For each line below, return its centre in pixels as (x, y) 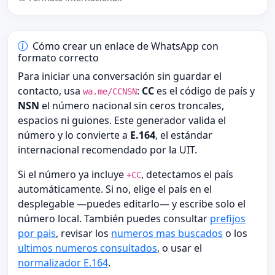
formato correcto (58, 58)
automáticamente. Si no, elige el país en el (115, 189)
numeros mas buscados (167, 233)
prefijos (228, 219)
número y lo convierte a (74, 135)
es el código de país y (204, 91)
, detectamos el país (187, 174)
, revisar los (83, 233)
